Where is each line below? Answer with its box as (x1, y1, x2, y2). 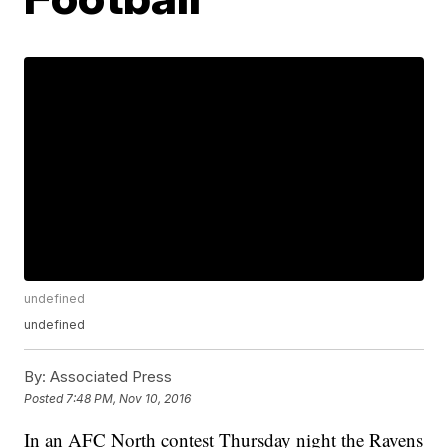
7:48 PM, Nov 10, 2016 (66, 390, 192, 406)
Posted (24, 390, 67, 406)
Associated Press (46, 367, 173, 387)
